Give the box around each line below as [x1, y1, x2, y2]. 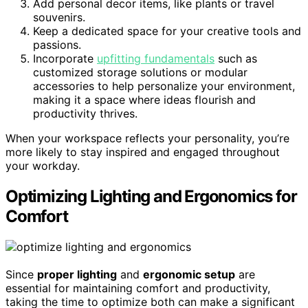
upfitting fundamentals [97, 51, 214, 65]
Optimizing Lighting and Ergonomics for [5, 186, 297, 206]
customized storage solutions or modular [33, 65, 247, 79]
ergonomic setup [143, 267, 235, 281]
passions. [33, 37, 81, 52]
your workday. [5, 158, 80, 173]
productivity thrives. [33, 106, 137, 120]
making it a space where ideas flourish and [33, 92, 256, 107]
